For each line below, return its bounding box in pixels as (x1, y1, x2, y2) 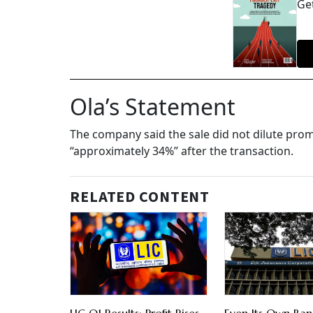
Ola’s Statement (70, 92, 235, 122)
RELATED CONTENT (70, 186, 210, 209)
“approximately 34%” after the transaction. (70, 143, 293, 159)
